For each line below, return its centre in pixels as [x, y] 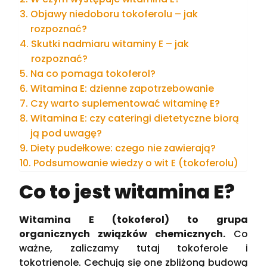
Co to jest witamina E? [127, 191]
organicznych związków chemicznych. [122, 234]
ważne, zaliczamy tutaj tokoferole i [133, 248]
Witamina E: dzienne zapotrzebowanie [122, 88]
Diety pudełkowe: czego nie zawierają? [123, 148]
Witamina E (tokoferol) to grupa [133, 219]
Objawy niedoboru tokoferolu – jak [114, 14]
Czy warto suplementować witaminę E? [125, 103]
